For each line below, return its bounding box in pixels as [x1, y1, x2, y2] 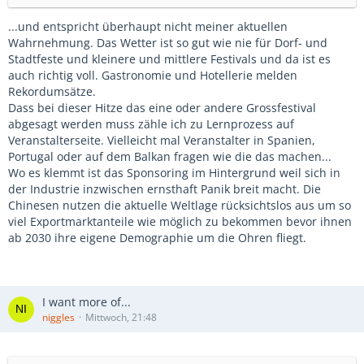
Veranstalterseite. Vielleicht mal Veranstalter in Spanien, [8, 132, 315, 148]
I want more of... [42, 294, 131, 310]
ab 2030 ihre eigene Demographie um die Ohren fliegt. [8, 230, 306, 245]
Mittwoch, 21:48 [85, 310, 157, 324]
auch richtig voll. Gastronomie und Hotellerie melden [8, 67, 297, 83]
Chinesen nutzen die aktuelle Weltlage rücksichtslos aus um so [8, 197, 351, 213]
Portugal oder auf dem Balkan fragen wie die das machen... [8, 149, 331, 164]
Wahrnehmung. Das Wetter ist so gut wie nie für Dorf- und [8, 35, 327, 50]
